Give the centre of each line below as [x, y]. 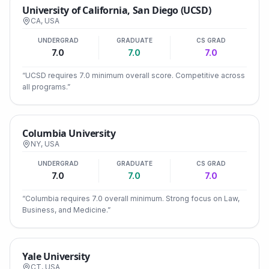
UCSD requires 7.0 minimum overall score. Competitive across [135, 75]
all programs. [45, 87]
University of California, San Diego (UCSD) [117, 10]
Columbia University [69, 133]
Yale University [56, 256]
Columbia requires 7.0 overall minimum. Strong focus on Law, [132, 198]
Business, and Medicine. [65, 210]
